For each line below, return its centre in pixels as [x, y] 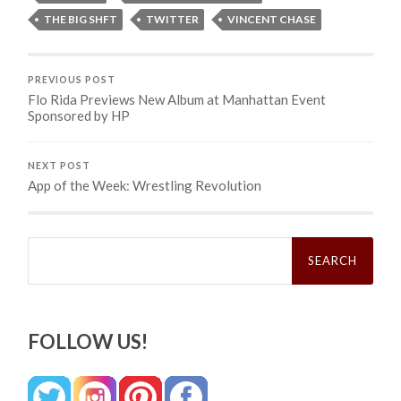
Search [48, 243]
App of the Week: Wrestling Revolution [145, 185]
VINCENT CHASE [272, 19]
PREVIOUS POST [72, 79]
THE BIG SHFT [81, 19]
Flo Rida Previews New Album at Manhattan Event [177, 99]
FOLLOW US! [88, 341]
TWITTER [173, 19]
